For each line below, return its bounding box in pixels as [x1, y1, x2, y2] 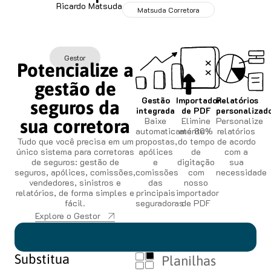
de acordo [217, 135, 256, 147]
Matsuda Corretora [137, 5, 200, 15]
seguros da [30, 97, 120, 119]
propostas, [135, 135, 177, 147]
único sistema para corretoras [16, 146, 134, 157]
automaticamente [135, 125, 205, 137]
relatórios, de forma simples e [16, 187, 134, 198]
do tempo [177, 135, 215, 147]
